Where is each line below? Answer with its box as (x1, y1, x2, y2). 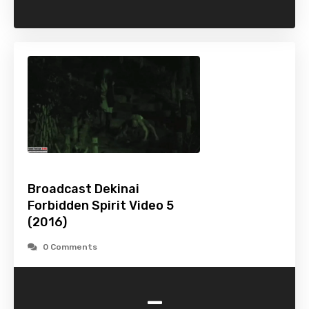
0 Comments (43, 242, 97, 252)
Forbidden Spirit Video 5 (28, 198, 174, 214)
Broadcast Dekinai (28, 181, 139, 197)
